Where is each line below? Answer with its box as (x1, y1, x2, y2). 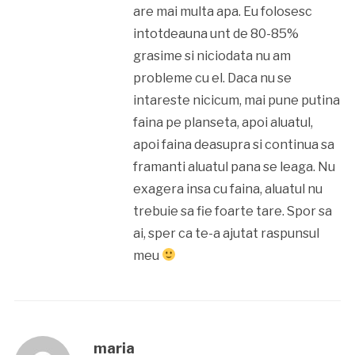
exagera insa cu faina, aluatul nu (132, 181, 323, 197)
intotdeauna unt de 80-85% (132, 25, 299, 41)
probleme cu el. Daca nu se (132, 70, 292, 86)
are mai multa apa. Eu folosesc (132, 3, 312, 19)
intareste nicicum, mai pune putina (132, 92, 340, 108)
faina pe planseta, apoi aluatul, (132, 114, 313, 130)
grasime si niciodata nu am (132, 48, 291, 63)
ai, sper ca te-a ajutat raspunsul (132, 225, 319, 241)
